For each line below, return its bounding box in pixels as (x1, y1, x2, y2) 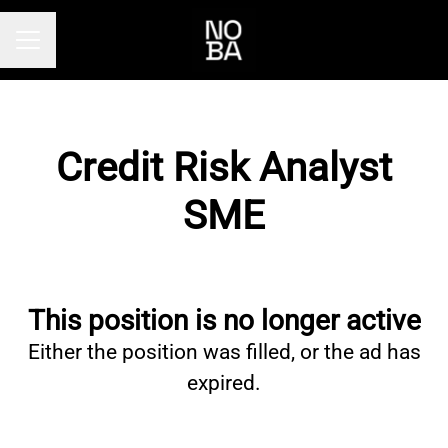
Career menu (15, 40, 104, 60)
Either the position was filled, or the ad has (27, 340, 421, 364)
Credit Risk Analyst (56, 144, 392, 191)
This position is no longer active (27, 304, 421, 337)
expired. (187, 371, 261, 395)
